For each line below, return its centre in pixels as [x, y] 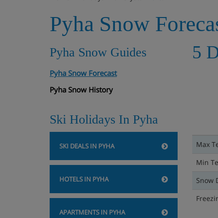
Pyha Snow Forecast [83, 73]
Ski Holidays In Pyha [104, 119]
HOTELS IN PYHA [84, 179]
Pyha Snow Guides [98, 52]
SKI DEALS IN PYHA [87, 146]
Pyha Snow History [81, 90]
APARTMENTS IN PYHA [92, 212]
